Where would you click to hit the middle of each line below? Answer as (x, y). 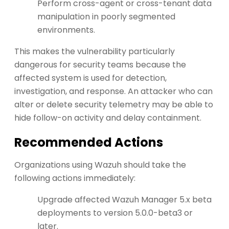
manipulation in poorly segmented (106, 17)
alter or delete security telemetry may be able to (114, 105)
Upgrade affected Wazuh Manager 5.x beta (124, 200)
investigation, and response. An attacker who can (113, 91)
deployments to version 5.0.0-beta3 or (115, 213)
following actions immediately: (75, 178)
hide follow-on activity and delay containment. (108, 118)
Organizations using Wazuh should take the (100, 165)
